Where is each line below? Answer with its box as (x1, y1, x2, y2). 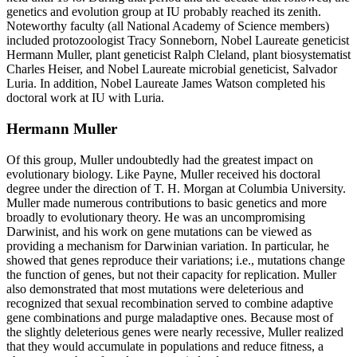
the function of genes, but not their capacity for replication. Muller (6, 267, 336, 281)
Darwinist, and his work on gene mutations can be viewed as (6, 224, 312, 238)
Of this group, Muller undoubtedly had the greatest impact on (6, 152, 313, 167)
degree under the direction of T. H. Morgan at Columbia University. (6, 181, 346, 195)
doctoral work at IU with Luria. (6, 91, 164, 105)
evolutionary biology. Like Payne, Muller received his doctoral (6, 167, 320, 181)
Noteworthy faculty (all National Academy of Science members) (6, 19, 329, 33)
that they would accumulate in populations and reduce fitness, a (6, 339, 324, 353)
